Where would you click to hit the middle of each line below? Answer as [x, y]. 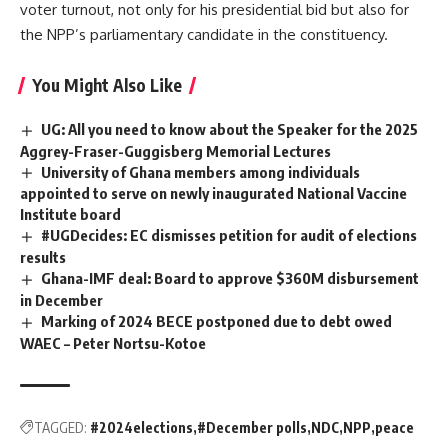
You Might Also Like [107, 84]
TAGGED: [60, 428]
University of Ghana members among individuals [201, 171]
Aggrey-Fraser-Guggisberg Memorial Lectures [175, 150]
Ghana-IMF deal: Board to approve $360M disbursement [230, 278]
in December [61, 300]
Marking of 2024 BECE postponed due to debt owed [217, 321]
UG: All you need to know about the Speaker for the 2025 [230, 128]
